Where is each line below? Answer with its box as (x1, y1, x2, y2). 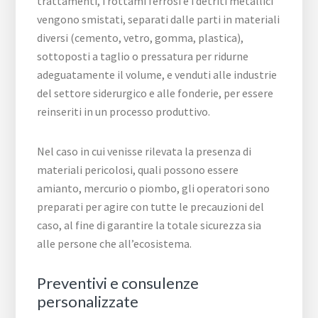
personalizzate (37, 292, 139, 312)
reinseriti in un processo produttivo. (37, 104, 211, 119)
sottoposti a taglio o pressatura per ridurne (37, 49, 249, 64)
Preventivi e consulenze (37, 273, 199, 293)
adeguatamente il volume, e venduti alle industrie (37, 67, 278, 82)
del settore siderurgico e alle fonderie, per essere (37, 86, 274, 101)
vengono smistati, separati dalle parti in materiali (37, 12, 280, 27)
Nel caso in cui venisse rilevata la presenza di (37, 144, 252, 159)
